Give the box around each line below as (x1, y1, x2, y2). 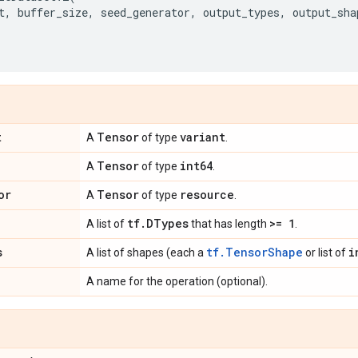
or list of (303, 246, 348, 259)
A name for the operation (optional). (86, 275, 268, 288)
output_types (203, 5, 280, 20)
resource (180, 187, 234, 202)
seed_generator (101, 5, 190, 20)
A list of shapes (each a (86, 246, 206, 259)
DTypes (146, 216, 189, 231)
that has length (189, 217, 269, 230)
